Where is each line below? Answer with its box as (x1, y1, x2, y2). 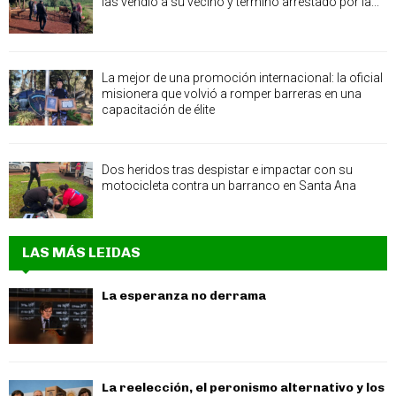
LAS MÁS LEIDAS (22, 243, 141, 261)
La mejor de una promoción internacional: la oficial (102, 70, 383, 85)
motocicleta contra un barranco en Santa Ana (102, 179, 356, 194)
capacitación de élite (102, 102, 215, 117)
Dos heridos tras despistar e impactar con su (102, 163, 353, 178)
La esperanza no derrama (102, 287, 266, 303)
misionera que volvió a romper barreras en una (102, 86, 362, 101)
